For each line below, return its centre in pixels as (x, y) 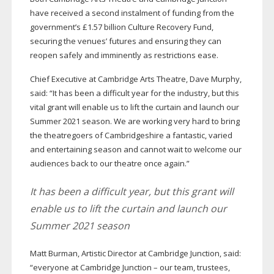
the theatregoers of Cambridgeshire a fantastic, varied (131, 135)
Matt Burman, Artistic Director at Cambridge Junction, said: (135, 254)
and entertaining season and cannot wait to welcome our (135, 150)
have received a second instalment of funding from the (132, 13)
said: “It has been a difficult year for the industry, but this (134, 93)
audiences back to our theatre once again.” (109, 164)
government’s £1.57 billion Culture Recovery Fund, (121, 27)
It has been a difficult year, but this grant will (131, 192)
